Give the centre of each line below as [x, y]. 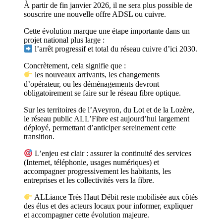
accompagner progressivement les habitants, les [97, 171]
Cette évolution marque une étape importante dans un [107, 31]
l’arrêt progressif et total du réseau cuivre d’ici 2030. [115, 49]
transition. [39, 136]
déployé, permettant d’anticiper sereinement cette [100, 127]
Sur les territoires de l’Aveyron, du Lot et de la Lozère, [109, 110]
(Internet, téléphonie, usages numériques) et [91, 162]
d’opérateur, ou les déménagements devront [91, 84]
